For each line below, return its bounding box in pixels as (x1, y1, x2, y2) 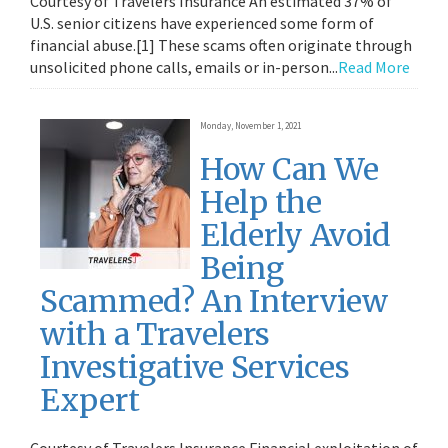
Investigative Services (40, 348, 350, 386)
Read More (338, 57, 410, 77)
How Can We (200, 150, 379, 188)
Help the (200, 183, 322, 221)
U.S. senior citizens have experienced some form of (30, 13, 374, 33)
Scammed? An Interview (40, 282, 388, 320)
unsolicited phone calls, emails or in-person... (30, 57, 338, 77)
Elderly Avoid (200, 216, 392, 254)
